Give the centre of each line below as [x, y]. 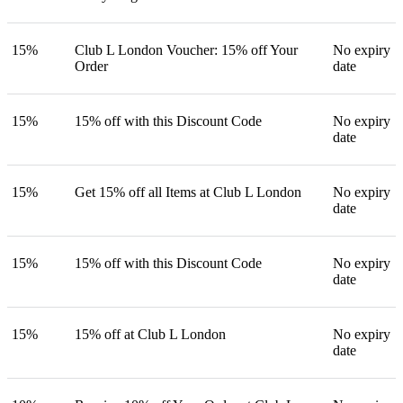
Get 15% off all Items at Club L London [188, 192]
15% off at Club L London [150, 334]
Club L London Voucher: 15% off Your [186, 49]
